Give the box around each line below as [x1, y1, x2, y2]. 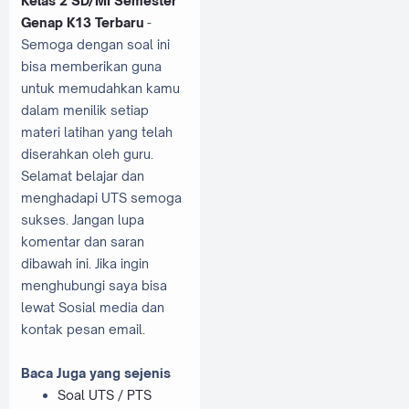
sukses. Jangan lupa [21, 211, 144, 227]
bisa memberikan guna [21, 58, 162, 74]
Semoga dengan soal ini [21, 36, 170, 52]
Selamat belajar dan [21, 167, 144, 184]
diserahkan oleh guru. [21, 145, 153, 162]
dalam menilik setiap [21, 101, 149, 118]
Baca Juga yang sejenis [21, 364, 171, 381]
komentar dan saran [21, 233, 144, 249]
